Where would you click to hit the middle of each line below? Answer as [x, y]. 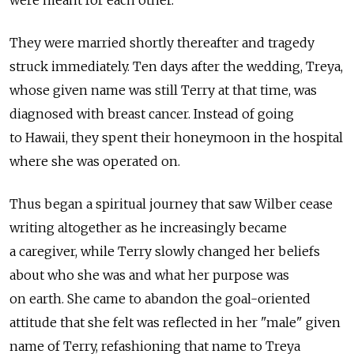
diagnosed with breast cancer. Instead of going [152, 114]
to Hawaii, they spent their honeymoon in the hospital [176, 138]
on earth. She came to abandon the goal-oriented [160, 299]
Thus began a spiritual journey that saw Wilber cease [171, 204]
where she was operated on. [95, 162]
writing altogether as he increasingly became [148, 228]
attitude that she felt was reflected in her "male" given [175, 323]
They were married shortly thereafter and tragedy [162, 43]
